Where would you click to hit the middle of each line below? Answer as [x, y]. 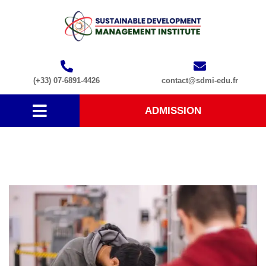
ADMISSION [173, 111]
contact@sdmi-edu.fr [199, 81]
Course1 [33, 139]
